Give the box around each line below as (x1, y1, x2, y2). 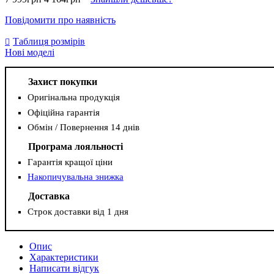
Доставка (28, 191, 70, 202)
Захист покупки (28, 76, 97, 87)
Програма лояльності (28, 141, 123, 152)
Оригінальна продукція (27, 92, 120, 103)
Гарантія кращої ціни (27, 157, 113, 167)
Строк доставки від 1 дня (27, 207, 128, 217)
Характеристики (29, 252, 98, 263)
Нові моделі (5, 47, 54, 58)
